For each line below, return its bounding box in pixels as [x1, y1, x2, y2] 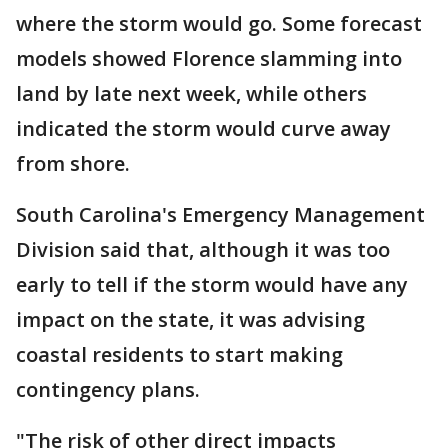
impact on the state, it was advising [16, 306, 365, 333]
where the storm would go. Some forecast [16, 10, 422, 37]
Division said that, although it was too [16, 236, 390, 263]
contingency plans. [16, 376, 200, 403]
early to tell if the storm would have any [16, 271, 408, 298]
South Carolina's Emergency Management [16, 201, 425, 228]
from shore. [16, 150, 130, 177]
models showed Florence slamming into [16, 45, 402, 72]
